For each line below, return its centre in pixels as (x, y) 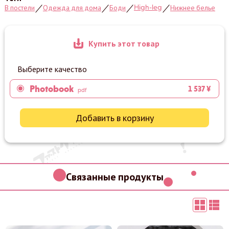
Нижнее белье (192, 7)
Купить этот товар (124, 43)
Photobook (51, 88)
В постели (19, 7)
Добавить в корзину (114, 118)
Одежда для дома (72, 7)
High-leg (148, 7)
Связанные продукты (114, 177)
